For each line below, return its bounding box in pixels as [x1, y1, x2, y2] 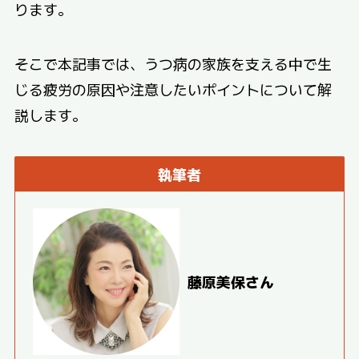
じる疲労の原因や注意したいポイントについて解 [14, 78, 332, 99]
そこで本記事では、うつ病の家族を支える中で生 [14, 52, 332, 74]
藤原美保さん [188, 271, 274, 292]
